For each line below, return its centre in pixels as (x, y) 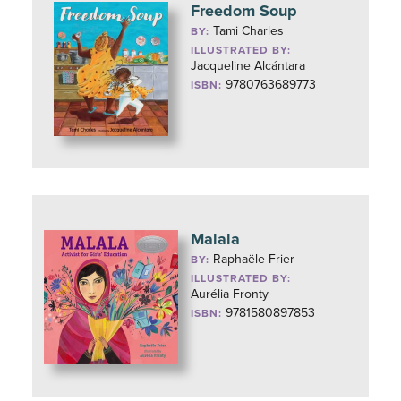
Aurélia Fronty (230, 294)
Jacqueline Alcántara (248, 66)
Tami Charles (249, 31)
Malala (216, 239)
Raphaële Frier (254, 259)
